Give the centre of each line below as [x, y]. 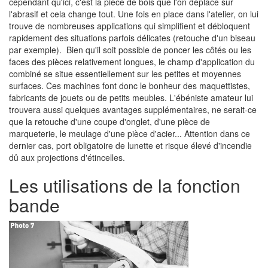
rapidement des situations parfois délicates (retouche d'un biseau [132, 38]
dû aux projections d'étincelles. [67, 157]
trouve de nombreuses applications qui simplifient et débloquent [130, 26]
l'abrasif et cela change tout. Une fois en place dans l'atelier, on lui [134, 14]
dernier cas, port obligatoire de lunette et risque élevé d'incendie [130, 145]
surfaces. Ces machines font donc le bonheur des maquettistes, [130, 86]
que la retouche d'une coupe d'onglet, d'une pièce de [109, 121]
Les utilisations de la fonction [125, 185]
